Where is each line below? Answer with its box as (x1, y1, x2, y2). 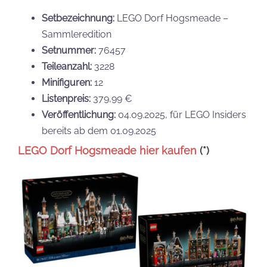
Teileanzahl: (42, 60, 92, 72)
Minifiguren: (42, 76, 92, 88)
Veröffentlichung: (42, 108, 116, 120)
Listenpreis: (42, 92, 91, 104)
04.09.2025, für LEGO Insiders (116, 108, 246, 120)
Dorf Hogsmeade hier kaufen (47, 144, 197, 157)
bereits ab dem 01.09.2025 (42, 125, 156, 136)
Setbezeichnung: (42, 12, 114, 24)
